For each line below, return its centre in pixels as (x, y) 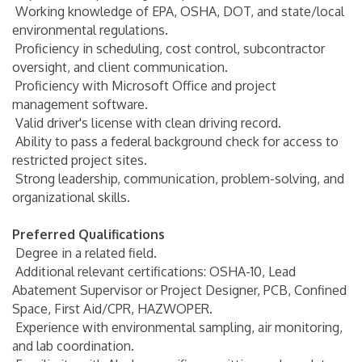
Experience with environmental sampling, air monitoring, (177, 327)
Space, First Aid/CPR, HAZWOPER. (112, 308)
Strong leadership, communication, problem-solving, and (178, 178)
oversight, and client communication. (120, 67)
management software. (80, 104)
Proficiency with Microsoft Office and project (144, 85)
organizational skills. (71, 197)
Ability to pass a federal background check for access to (175, 141)
